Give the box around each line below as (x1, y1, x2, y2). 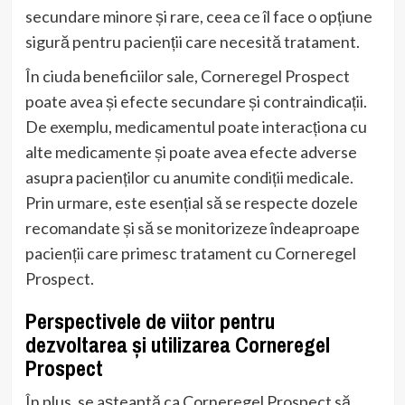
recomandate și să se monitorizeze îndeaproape (24, 217, 360, 238)
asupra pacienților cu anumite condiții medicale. (24, 166, 353, 187)
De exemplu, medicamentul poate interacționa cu (24, 116, 367, 137)
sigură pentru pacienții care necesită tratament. (24, 31, 360, 52)
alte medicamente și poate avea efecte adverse (24, 141, 357, 162)
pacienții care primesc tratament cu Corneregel (24, 242, 356, 263)
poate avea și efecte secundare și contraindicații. (24, 90, 367, 111)
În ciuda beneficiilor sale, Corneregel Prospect (24, 65, 350, 86)
